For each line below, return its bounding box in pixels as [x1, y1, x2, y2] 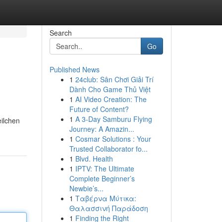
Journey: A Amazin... [69, 124, 134, 134]
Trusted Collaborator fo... [69, 144, 148, 154]
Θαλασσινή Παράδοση [69, 203, 148, 213]
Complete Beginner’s [69, 173, 135, 183]
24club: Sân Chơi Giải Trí [75, 74, 154, 84]
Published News [49, 64, 100, 74]
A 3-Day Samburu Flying [75, 114, 152, 124]
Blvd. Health [75, 154, 113, 164]
